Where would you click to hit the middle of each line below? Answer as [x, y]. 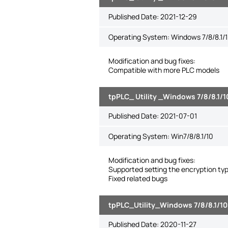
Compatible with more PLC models [164, 70]
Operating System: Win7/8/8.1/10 [161, 136]
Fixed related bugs [138, 178]
